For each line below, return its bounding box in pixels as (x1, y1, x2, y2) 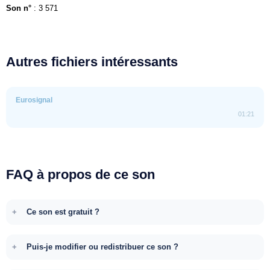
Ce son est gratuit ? (27, 207, 99, 216)
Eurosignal (16, 95, 52, 104)
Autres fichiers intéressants (6, 54, 178, 69)
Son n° (6, 3, 31, 13)
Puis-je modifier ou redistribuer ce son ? (27, 242, 178, 251)
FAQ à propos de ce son (6, 166, 155, 182)
